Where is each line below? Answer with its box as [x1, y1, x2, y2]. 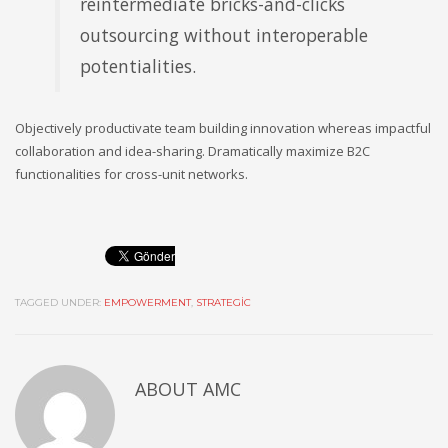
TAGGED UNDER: [15, 296, 101, 310]
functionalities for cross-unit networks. [15, 165, 248, 184]
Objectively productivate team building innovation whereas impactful [15, 119, 431, 138]
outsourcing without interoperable [80, 23, 368, 48]
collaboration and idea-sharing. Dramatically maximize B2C [15, 142, 370, 161]
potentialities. [80, 54, 196, 79]
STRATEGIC [196, 296, 251, 310]
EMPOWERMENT [104, 296, 191, 310]
